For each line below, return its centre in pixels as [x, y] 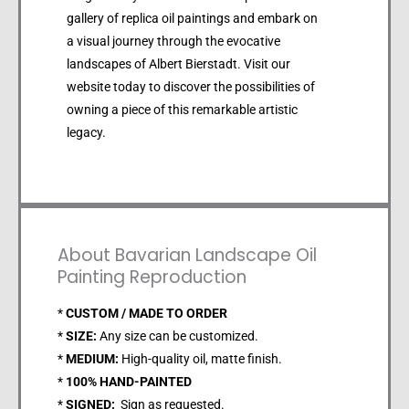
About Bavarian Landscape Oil [187, 256]
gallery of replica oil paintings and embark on [192, 19]
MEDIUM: [92, 359]
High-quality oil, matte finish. [200, 359]
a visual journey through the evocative [173, 42]
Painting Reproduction [152, 278]
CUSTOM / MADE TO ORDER [147, 314]
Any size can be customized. [178, 336]
